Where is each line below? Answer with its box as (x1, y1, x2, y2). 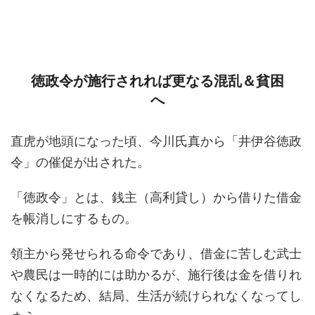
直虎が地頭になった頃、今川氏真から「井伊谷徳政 (11, 133, 302, 148)
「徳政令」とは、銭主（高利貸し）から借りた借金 (11, 189, 302, 205)
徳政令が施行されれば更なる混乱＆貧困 (31, 72, 284, 89)
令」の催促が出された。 (11, 154, 150, 169)
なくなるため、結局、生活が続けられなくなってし (11, 288, 302, 303)
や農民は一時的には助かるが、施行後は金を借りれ (11, 266, 302, 282)
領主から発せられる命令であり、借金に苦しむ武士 (11, 245, 302, 261)
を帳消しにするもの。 (11, 210, 137, 226)
